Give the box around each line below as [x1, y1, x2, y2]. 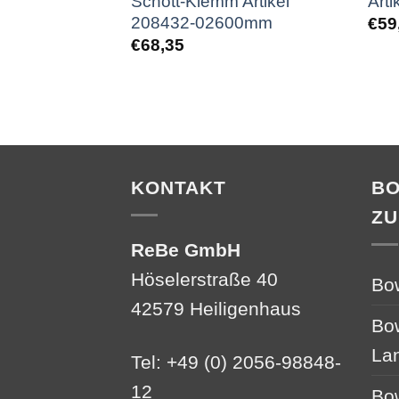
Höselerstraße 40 [131, 268, 278, 289]
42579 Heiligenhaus [131, 297, 301, 319]
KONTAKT [131, 176, 227, 198]
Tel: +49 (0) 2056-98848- [131, 351, 341, 372]
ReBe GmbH [131, 239, 240, 260]
